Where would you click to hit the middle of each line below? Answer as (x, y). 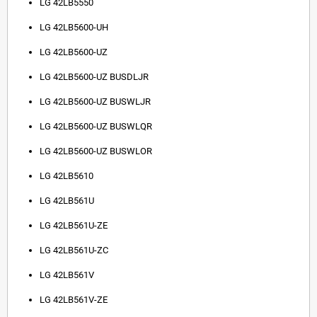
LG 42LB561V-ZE (74, 300)
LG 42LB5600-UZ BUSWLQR (96, 127)
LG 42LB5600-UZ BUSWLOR (96, 151)
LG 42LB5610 (67, 176)
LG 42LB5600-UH (74, 28)
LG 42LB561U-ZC (74, 250)
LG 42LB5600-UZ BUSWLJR (95, 102)
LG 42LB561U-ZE (74, 226)
